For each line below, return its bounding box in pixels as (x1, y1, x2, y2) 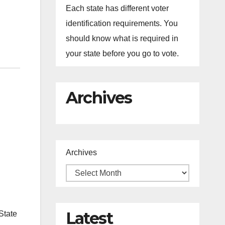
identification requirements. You (65, 19, 178, 28)
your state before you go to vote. (65, 49, 179, 58)
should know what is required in (65, 34, 178, 43)
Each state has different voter (65, 4, 169, 13)
